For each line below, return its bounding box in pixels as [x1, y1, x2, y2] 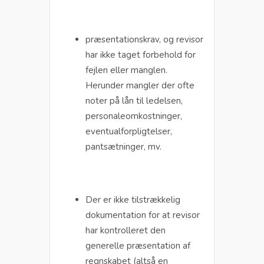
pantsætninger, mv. [85, 140, 161, 153]
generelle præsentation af [85, 239, 190, 252]
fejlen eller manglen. [85, 64, 167, 76]
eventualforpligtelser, [85, 125, 172, 137]
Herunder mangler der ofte [85, 79, 194, 91]
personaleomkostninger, [85, 110, 182, 122]
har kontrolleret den [85, 224, 166, 236]
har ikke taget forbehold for [85, 48, 196, 61]
